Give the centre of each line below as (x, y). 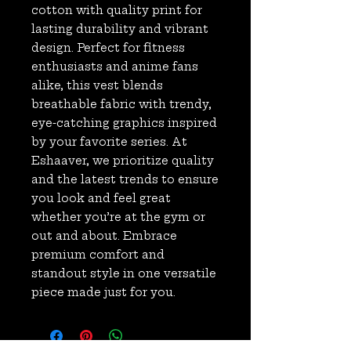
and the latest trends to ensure (125, 180)
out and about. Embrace (104, 236)
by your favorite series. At (109, 142)
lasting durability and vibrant (120, 29)
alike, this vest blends (97, 86)
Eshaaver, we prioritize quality (123, 161)
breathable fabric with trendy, (121, 105)
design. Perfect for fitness (108, 48)
